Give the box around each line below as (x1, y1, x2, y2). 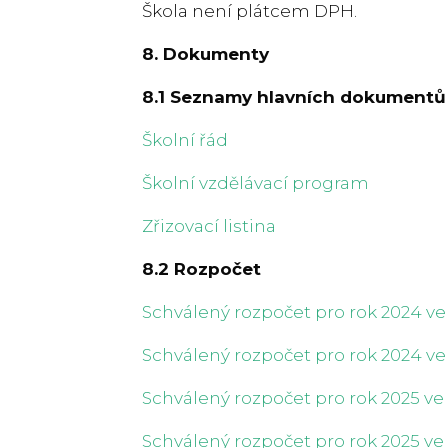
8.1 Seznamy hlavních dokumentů (142, 86, 446, 107)
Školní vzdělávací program (142, 172, 369, 193)
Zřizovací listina (142, 215, 276, 236)
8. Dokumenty (142, 43, 269, 64)
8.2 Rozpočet (142, 258, 261, 279)
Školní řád (142, 129, 228, 150)
